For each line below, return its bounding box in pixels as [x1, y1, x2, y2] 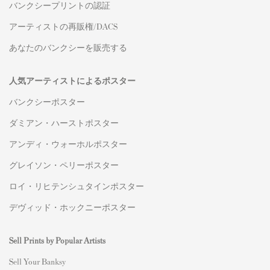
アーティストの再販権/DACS [9, 20, 118, 31]
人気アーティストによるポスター [9, 75, 136, 86]
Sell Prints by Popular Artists [9, 234, 105, 245]
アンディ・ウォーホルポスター [9, 138, 127, 149]
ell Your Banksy [13, 256, 66, 266]
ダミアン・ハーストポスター [9, 117, 119, 128]
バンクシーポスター [9, 96, 85, 107]
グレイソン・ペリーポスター [9, 159, 119, 170]
